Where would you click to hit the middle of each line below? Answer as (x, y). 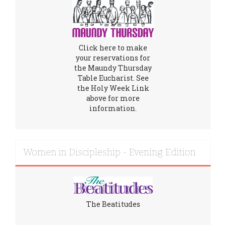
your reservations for (113, 58)
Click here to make (113, 48)
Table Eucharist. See (113, 78)
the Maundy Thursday (113, 68)
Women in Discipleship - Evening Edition (109, 153)
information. (113, 108)
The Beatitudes (113, 204)
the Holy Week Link (113, 88)
